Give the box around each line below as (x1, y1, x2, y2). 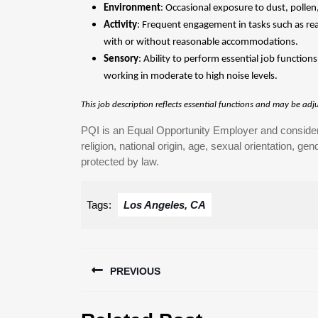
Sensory (104, 54, 138, 65)
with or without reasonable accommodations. (104, 37, 298, 48)
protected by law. (81, 155, 159, 168)
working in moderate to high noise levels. (104, 71, 278, 82)
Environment (104, 3, 160, 13)
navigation (80, 270, 196, 296)
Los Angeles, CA (124, 199, 206, 211)
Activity (104, 20, 137, 31)
